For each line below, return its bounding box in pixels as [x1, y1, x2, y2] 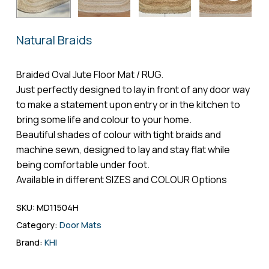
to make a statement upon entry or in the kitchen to [16, 97, 240, 111]
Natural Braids [16, 32, 92, 49]
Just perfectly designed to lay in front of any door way [16, 82, 250, 96]
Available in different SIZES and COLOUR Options [16, 172, 227, 186]
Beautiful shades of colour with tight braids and [16, 127, 221, 141]
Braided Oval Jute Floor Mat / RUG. [16, 67, 163, 81]
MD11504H [36, 201, 79, 213]
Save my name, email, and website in [91, 119, 237, 131]
